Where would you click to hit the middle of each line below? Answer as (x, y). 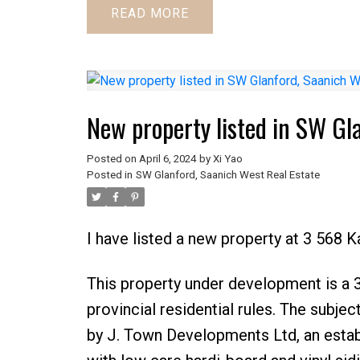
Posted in (109, 175)
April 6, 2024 (167, 159)
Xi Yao (227, 159)
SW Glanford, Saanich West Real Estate (227, 175)
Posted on (112, 159)
